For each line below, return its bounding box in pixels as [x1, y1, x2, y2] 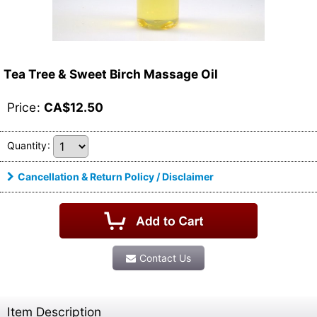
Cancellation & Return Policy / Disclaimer [18, 170, 214, 183]
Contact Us [139, 251, 191, 264]
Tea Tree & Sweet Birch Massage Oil [4, 66, 218, 81]
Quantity [7, 139, 47, 151]
